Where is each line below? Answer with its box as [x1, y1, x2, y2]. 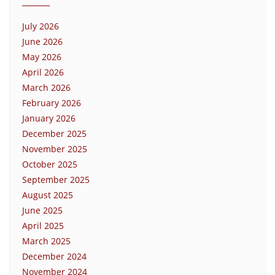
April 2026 [22, 66, 64, 78]
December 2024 [22, 250, 87, 262]
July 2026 [22, 20, 59, 32]
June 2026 [22, 35, 63, 47]
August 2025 [22, 188, 73, 201]
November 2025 [22, 142, 87, 155]
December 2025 [22, 127, 87, 139]
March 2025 [22, 234, 71, 247]
